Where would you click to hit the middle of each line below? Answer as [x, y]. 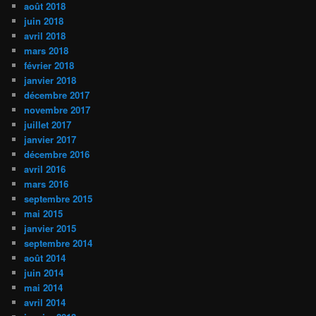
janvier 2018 [50, 80]
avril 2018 [45, 36]
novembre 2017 [57, 110]
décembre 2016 [57, 154]
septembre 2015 [59, 199]
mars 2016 [47, 184]
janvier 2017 [50, 139]
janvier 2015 [50, 228]
